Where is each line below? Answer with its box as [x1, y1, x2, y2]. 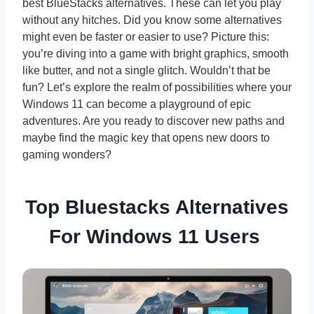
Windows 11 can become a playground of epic [22, 98, 251, 111]
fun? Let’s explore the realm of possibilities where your [22, 81, 292, 94]
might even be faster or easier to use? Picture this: [22, 31, 269, 43]
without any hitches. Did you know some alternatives [22, 14, 282, 27]
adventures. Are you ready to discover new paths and [22, 115, 285, 128]
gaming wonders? [22, 149, 111, 161]
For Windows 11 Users [48, 226, 266, 248]
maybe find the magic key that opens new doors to [22, 132, 270, 144]
